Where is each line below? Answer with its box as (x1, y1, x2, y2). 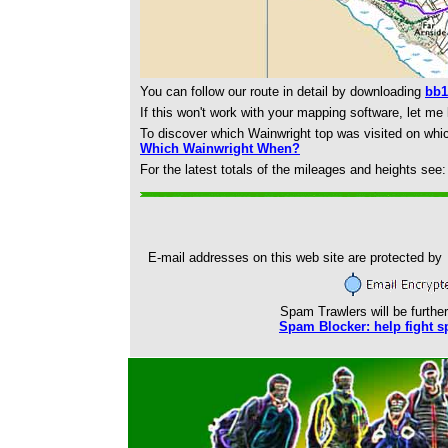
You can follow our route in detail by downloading (140, 84, 425, 99)
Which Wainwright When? (140, 141, 300, 156)
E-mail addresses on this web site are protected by (148, 250, 442, 265)
